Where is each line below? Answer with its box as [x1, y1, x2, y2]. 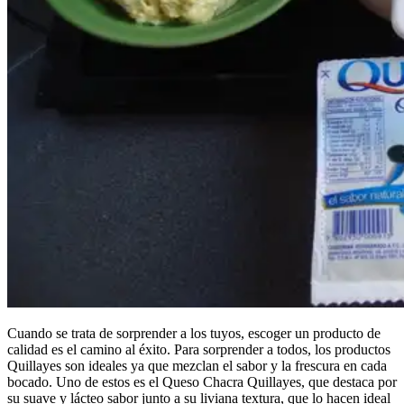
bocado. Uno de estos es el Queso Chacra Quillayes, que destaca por [7, 373, 397, 390]
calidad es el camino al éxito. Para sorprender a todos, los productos [7, 341, 390, 357]
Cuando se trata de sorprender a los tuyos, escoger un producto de [7, 325, 381, 341]
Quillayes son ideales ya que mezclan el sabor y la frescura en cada [7, 357, 387, 373]
